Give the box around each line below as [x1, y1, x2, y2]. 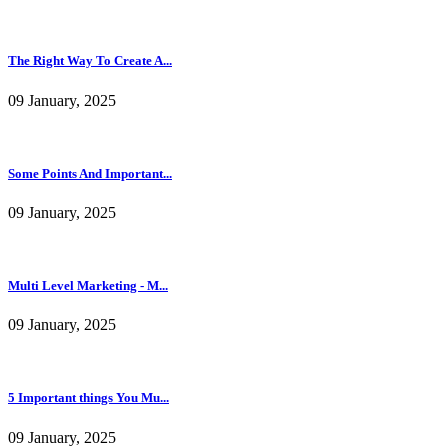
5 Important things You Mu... [8, 390, 169, 406]
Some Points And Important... [8, 165, 172, 181]
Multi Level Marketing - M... [8, 278, 168, 294]
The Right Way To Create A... [8, 53, 172, 69]
